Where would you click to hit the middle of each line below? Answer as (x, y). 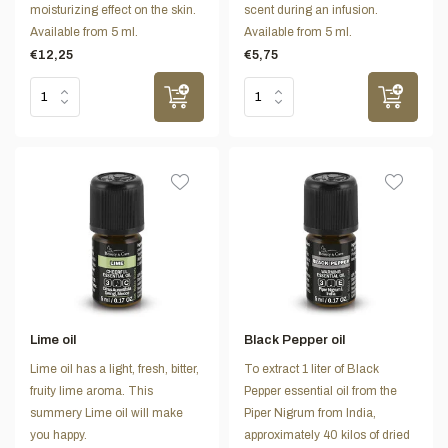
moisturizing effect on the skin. (113, 9)
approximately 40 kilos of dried (327, 435)
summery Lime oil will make (106, 413)
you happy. (58, 435)
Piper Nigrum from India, (310, 413)
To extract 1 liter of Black (311, 369)
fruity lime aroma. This (91, 391)
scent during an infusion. (311, 9)
